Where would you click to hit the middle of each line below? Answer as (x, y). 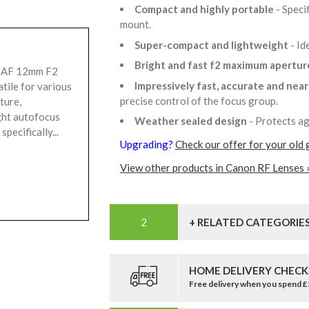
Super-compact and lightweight (212, 44)
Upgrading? (148, 144)
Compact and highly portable (205, 9)
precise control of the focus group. (201, 100)
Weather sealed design (192, 121)
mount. (138, 24)
